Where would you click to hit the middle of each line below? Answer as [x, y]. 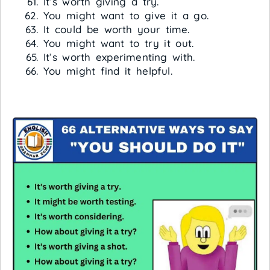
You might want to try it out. [119, 43]
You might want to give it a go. [126, 15]
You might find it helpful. [108, 71]
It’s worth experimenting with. [119, 57]
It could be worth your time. [117, 29]
